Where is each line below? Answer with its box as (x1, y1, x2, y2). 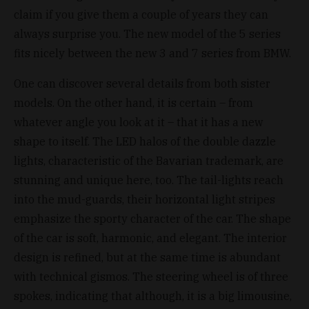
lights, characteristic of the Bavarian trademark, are (14, 153, 283, 168)
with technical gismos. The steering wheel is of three (14, 269, 288, 283)
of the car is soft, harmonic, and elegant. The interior (14, 230, 287, 245)
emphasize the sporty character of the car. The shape (14, 211, 291, 226)
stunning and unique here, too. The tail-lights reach (14, 172, 283, 187)
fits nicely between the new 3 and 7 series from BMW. (14, 46, 291, 60)
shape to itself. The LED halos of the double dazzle (14, 134, 276, 148)
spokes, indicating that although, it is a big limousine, (14, 288, 292, 303)
